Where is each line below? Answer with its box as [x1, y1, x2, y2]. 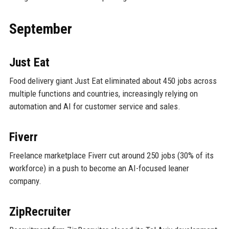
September [9, 20, 72, 37]
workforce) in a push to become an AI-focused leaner [9, 163, 189, 173]
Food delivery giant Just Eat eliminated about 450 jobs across [9, 75, 217, 86]
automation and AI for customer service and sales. [9, 101, 180, 111]
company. [9, 175, 41, 186]
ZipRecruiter [9, 204, 71, 219]
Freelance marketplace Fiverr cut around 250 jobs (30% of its [9, 150, 214, 161]
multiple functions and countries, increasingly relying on [9, 88, 198, 99]
